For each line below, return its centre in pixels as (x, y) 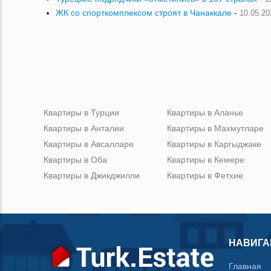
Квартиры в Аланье (205, 113)
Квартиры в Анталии (84, 128)
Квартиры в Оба (75, 160)
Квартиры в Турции (81, 113)
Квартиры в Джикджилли (92, 175)
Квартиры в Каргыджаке (214, 144)
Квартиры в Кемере (206, 160)
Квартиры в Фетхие (205, 175)
